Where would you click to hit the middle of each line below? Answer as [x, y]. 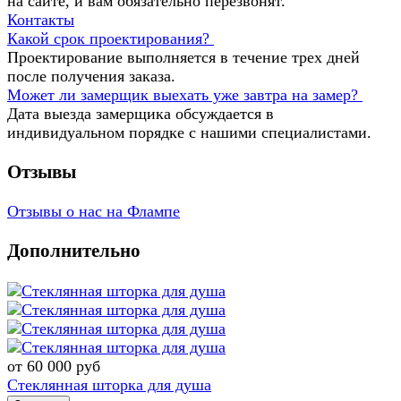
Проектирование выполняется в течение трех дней [183, 58]
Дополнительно [74, 251]
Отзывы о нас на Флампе [94, 212]
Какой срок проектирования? [108, 39]
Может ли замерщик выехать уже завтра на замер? [183, 95]
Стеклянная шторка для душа [109, 384]
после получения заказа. [91, 77]
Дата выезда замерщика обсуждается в [141, 114]
